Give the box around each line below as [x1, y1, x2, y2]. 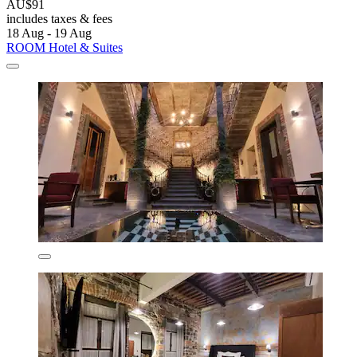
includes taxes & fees [6, 11, 112, 25]
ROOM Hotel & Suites [6, 40, 123, 54]
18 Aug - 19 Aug [6, 25, 92, 40]
